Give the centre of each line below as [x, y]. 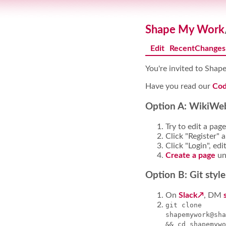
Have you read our [179, 87]
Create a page [190, 155]
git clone [184, 205]
